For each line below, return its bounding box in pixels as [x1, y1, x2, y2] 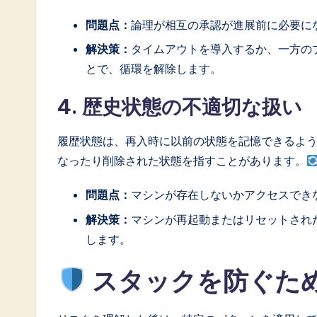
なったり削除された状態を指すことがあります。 [57, 154, 306, 168]
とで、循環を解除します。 [86, 62, 221, 76]
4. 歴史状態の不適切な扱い [57, 94, 302, 120]
